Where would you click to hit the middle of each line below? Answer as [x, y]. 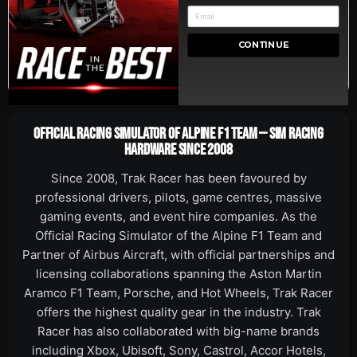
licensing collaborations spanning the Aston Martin [178, 273]
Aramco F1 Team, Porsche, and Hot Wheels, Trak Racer [178, 292]
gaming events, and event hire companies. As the [178, 216]
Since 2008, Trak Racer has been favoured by [178, 178]
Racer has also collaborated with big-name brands [178, 331]
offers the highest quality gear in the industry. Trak [178, 312]
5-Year [81, 36]
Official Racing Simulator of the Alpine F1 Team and [178, 235]
